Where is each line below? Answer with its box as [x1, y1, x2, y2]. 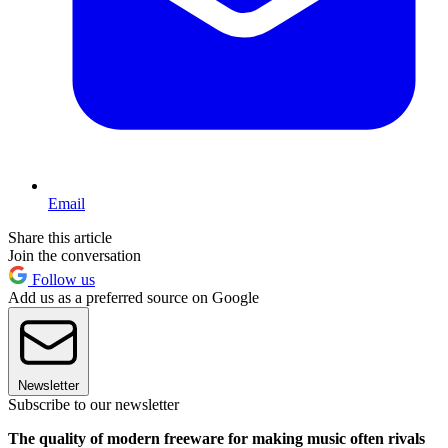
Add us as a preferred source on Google [8, 289, 259, 307]
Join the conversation [8, 247, 141, 265]
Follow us [28, 271, 95, 289]
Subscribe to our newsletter [8, 396, 179, 414]
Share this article [8, 229, 112, 247]
